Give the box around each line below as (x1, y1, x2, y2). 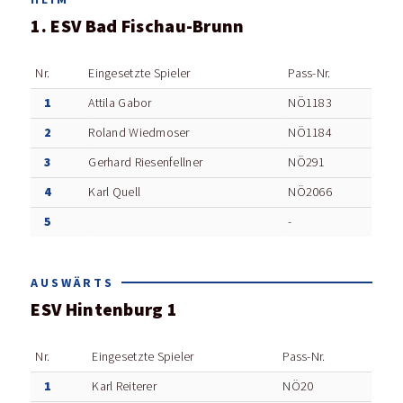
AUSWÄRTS (31, 274, 114, 291)
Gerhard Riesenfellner (88, 155, 203, 170)
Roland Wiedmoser (88, 125, 190, 140)
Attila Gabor (88, 95, 152, 111)
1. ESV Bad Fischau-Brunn (31, 14, 245, 39)
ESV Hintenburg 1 (31, 298, 178, 322)
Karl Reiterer (92, 379, 157, 394)
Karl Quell (88, 184, 141, 200)
